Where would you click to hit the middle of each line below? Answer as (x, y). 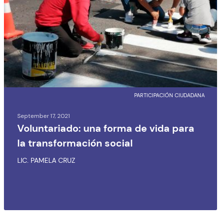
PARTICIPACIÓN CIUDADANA (169, 95)
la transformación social (75, 143)
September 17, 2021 (44, 116)
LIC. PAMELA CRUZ (46, 160)
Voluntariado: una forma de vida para (106, 128)
